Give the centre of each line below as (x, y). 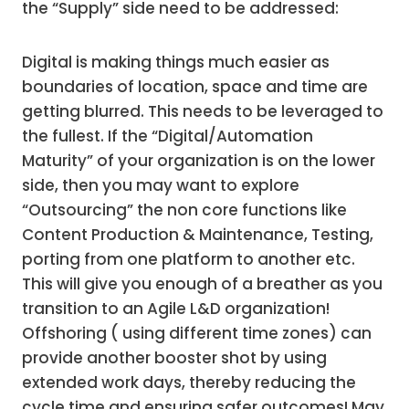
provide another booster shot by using (174, 358)
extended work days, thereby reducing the (189, 383)
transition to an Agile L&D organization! (176, 309)
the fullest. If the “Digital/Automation (168, 136)
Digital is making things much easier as (176, 62)
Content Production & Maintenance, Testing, (198, 235)
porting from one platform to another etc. (189, 259)
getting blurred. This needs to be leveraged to (203, 111)
